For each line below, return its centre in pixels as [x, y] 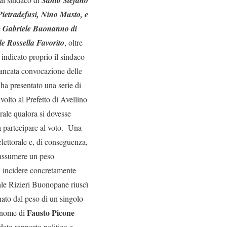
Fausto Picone [51, 213]
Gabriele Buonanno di [40, 28]
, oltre [73, 42]
